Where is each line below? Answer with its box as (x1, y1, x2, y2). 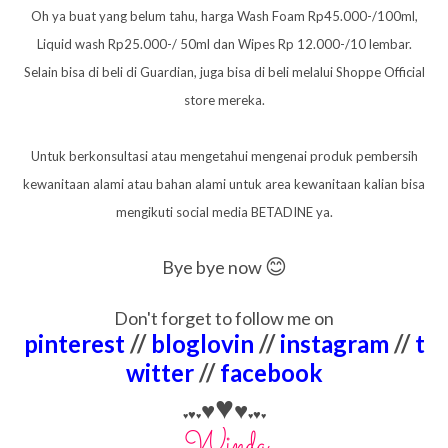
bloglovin (150, 328, 254, 358)
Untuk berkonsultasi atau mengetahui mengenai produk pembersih (30, 147, 418, 164)
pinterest (23, 328, 125, 358)
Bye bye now (161, 255, 265, 278)
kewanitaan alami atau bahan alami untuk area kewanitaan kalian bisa (23, 175, 425, 192)
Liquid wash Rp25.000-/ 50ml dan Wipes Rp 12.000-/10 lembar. (36, 35, 412, 52)
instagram (279, 328, 389, 358)
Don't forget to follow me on (114, 306, 334, 329)
